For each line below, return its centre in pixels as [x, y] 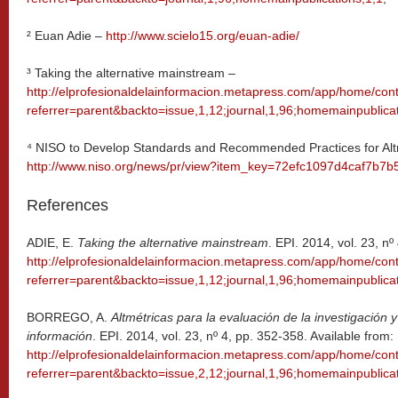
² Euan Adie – [66, 36]
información [60, 336]
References [68, 205]
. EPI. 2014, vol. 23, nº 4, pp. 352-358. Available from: [243, 336]
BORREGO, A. [69, 317]
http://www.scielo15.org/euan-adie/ [203, 36]
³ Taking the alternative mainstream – [131, 73]
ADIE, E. [52, 243]
